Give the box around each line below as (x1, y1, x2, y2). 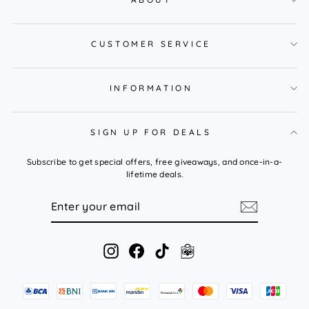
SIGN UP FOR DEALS (90, 126, 212, 137)
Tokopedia (195, 243, 237, 255)
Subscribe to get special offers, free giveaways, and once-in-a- (26, 156, 283, 167)
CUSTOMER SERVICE (91, 38, 211, 49)
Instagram (119, 243, 161, 255)
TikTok (170, 243, 197, 255)
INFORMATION (109, 82, 193, 93)
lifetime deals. (126, 168, 183, 179)
